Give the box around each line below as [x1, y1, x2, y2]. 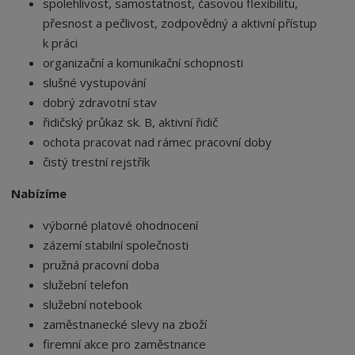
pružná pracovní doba [43, 257, 160, 273]
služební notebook [43, 296, 143, 312]
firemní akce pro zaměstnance [43, 336, 207, 352]
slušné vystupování [43, 74, 147, 90]
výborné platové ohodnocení [43, 217, 202, 233]
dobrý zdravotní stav [43, 94, 158, 110]
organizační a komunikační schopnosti [43, 55, 244, 71]
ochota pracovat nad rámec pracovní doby [43, 134, 273, 150]
